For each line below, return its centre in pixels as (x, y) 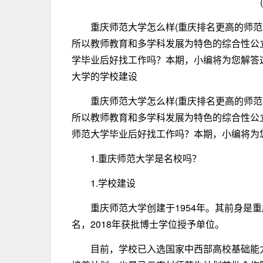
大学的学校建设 (104, 76)
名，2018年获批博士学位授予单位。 (148, 224)
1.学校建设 (113, 183)
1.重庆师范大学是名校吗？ (146, 158)
